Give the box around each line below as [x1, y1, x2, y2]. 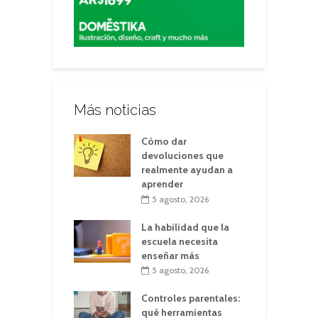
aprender [141, 177, 183, 190]
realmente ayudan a [141, 163, 233, 176]
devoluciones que [141, 149, 224, 162]
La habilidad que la [141, 220, 229, 234]
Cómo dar [141, 135, 187, 148]
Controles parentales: [141, 292, 240, 305]
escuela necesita [141, 234, 218, 248]
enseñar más [141, 248, 199, 262]
